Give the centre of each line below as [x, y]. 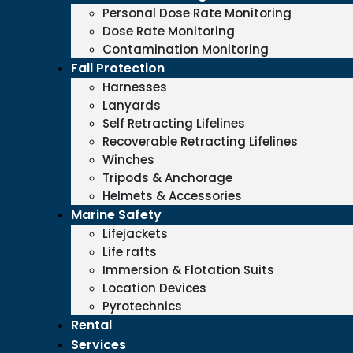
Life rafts [130, 252]
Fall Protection [118, 68]
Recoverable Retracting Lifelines [200, 141]
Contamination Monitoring [186, 49]
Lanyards [132, 105]
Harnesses [135, 87]
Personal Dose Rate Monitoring [197, 13]
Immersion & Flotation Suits [188, 270]
